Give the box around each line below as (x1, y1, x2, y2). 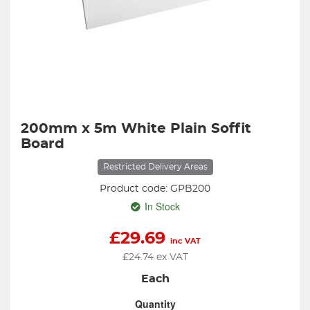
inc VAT (170, 237, 201, 245)
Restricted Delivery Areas (102, 163, 208, 171)
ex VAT (153, 253, 188, 262)
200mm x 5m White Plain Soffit (21, 122, 251, 136)
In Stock (144, 199, 180, 213)
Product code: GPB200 (100, 184, 210, 194)
